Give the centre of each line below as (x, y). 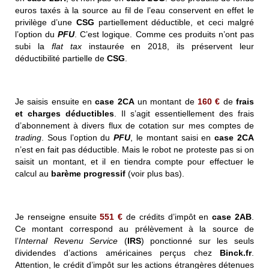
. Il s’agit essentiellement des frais (184, 114)
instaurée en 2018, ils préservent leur (168, 47)
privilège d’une (46, 23)
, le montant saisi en (173, 138)
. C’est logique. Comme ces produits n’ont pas (165, 35)
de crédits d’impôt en (168, 217)
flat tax (66, 47)
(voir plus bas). (155, 174)
